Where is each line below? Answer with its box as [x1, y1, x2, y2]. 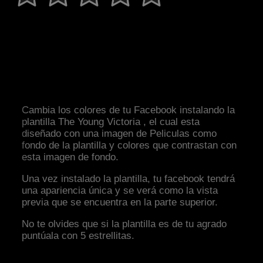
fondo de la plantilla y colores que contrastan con [22, 140, 237, 151]
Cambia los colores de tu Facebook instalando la [22, 104, 235, 116]
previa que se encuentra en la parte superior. [22, 197, 218, 208]
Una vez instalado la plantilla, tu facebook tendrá [22, 173, 235, 185]
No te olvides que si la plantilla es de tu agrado [22, 218, 227, 230]
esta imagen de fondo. [22, 151, 119, 163]
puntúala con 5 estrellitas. [22, 230, 135, 242]
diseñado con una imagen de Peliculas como [22, 128, 217, 140]
